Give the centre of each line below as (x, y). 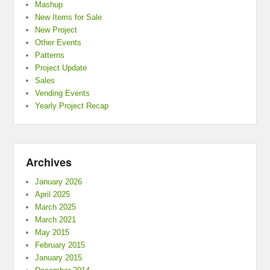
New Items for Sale (69, 17)
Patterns (50, 55)
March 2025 (56, 207)
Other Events (58, 43)
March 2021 (56, 220)
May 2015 (52, 233)
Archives (49, 162)
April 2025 (53, 195)
